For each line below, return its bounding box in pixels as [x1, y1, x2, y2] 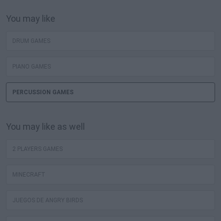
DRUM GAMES [12, 37, 50, 45]
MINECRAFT [12, 171, 45, 179]
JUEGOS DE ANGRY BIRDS [12, 197, 83, 204]
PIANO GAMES [12, 63, 51, 71]
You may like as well [6, 121, 85, 132]
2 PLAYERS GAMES [12, 146, 63, 153]
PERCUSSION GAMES [12, 89, 74, 96]
